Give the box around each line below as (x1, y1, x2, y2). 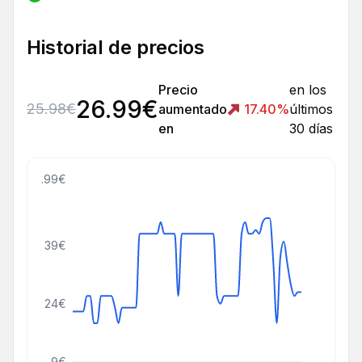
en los (289, 82, 326, 99)
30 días (289, 120, 333, 137)
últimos (289, 101, 333, 118)
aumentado (158, 101, 227, 118)
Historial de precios (27, 36, 204, 60)
